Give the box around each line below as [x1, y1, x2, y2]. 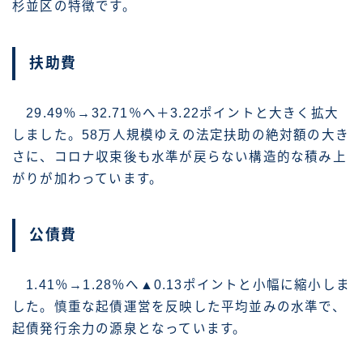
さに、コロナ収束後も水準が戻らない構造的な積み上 [12, 149, 347, 164]
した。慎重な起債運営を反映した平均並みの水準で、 [12, 299, 346, 314]
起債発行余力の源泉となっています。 [12, 321, 247, 335]
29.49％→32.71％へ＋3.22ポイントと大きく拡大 [12, 105, 339, 120]
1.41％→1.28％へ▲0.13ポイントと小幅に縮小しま [12, 277, 350, 292]
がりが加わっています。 [12, 171, 164, 186]
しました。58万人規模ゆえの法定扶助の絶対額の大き [12, 127, 350, 142]
